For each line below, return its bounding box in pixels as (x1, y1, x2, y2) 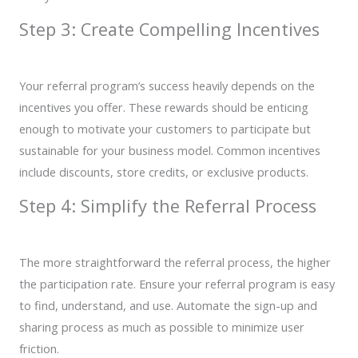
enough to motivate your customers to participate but (19, 120, 311, 137)
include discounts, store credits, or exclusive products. (19, 163, 308, 180)
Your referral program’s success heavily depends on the (19, 77, 315, 93)
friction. (19, 340, 59, 356)
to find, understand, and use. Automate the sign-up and (19, 296, 317, 313)
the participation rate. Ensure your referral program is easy (19, 275, 335, 292)
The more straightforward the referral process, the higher (19, 253, 331, 270)
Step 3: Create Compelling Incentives (19, 18, 320, 42)
